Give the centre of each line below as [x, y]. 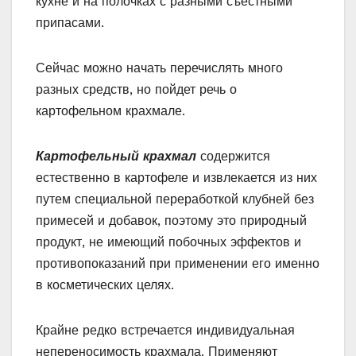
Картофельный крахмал [116, 157]
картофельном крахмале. [110, 111]
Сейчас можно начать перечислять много [159, 68]
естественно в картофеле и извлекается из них [176, 178]
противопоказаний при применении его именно [178, 264]
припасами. [70, 23]
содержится [235, 157]
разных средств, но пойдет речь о [136, 90]
